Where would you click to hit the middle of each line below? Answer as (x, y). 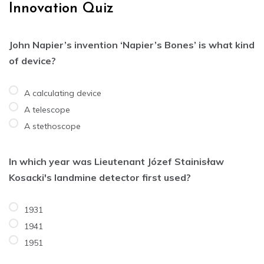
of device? (32, 60)
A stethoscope (52, 126)
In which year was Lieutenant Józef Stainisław (116, 161)
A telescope (47, 109)
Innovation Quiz (61, 9)
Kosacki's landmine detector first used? (100, 177)
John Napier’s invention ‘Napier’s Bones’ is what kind (132, 44)
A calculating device (63, 93)
